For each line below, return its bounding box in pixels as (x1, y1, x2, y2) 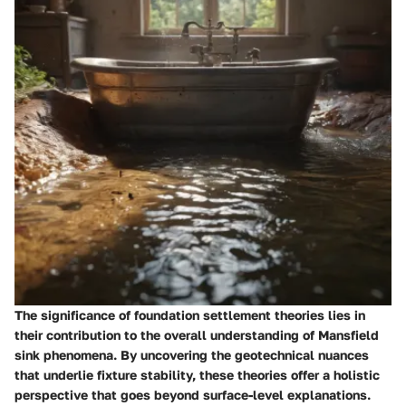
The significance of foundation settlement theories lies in (14, 306, 365, 323)
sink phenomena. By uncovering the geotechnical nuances (14, 346, 369, 362)
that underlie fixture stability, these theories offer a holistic (14, 366, 380, 382)
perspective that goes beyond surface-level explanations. (14, 386, 371, 402)
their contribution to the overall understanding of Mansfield (14, 326, 379, 343)
